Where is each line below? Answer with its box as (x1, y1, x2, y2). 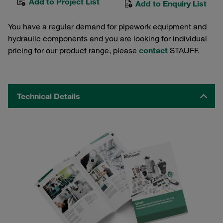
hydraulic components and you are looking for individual (8, 33, 207, 43)
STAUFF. (168, 45, 200, 55)
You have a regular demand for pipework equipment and (8, 21, 207, 31)
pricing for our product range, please (8, 45, 139, 55)
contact (139, 45, 168, 55)
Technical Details (17, 91, 80, 101)
